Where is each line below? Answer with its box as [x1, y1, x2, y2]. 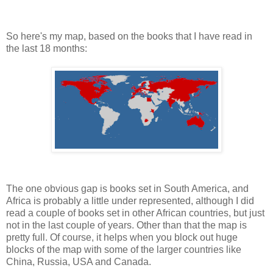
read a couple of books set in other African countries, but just [6, 208, 264, 219]
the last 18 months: [6, 43, 87, 54]
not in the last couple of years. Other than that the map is [6, 220, 247, 231]
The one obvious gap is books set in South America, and [6, 183, 249, 194]
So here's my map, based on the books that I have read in [6, 31, 252, 42]
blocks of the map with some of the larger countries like [6, 244, 241, 255]
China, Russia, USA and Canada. [6, 257, 151, 268]
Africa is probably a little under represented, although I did [6, 196, 254, 207]
